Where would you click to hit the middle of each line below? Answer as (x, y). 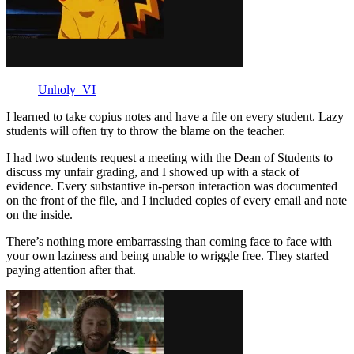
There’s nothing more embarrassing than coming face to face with (169, 241)
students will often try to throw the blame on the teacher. (146, 130)
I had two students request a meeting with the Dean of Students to (169, 157)
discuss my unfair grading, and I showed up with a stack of (153, 171)
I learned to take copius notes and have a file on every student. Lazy (175, 116)
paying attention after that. (71, 269)
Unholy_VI (67, 89)
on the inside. (40, 214)
